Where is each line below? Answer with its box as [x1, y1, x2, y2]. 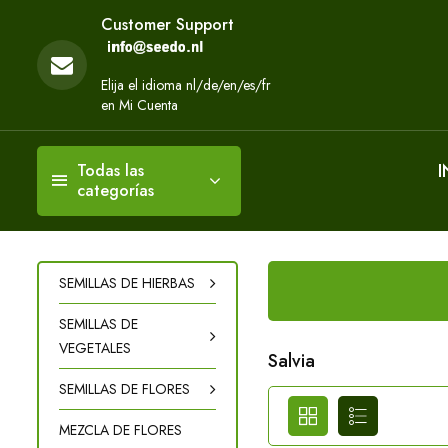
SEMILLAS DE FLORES [59, 379, 190, 399]
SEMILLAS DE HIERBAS [59, 273, 195, 293]
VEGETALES [59, 338, 131, 358]
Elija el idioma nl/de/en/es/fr [101, 75, 271, 95]
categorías [77, 179, 154, 202]
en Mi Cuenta [101, 95, 178, 115]
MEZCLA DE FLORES [59, 420, 182, 440]
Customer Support [101, 13, 234, 36]
